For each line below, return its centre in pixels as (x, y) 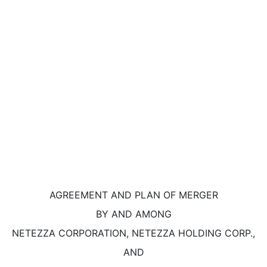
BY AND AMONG (133, 214)
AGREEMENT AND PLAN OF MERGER (133, 195)
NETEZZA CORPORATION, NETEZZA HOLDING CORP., (133, 233)
